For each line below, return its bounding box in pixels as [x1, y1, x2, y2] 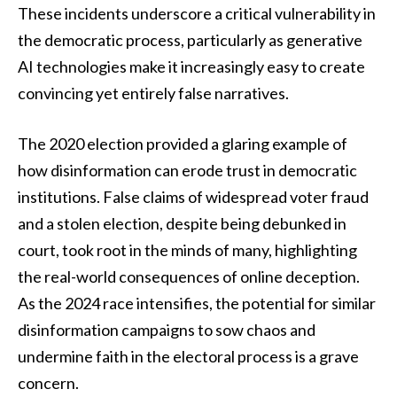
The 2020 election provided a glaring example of [18, 134, 347, 154]
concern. [18, 373, 79, 393]
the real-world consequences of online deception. [18, 267, 360, 287]
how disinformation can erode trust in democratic [18, 160, 357, 181]
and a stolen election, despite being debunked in [18, 214, 346, 234]
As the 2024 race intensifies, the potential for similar [18, 293, 376, 314]
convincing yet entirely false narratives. [18, 82, 289, 103]
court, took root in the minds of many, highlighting [18, 240, 357, 261]
